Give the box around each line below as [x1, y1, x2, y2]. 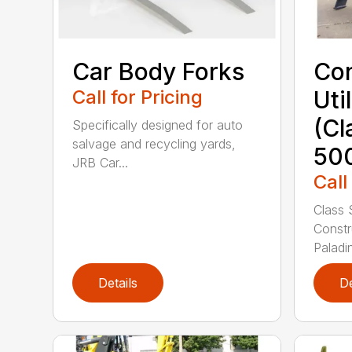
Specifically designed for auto [72, 117, 244, 134]
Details [98, 275, 138, 291]
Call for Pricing [72, 86, 203, 109]
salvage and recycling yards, [72, 136, 236, 152]
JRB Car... [72, 155, 129, 171]
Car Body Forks [72, 57, 245, 86]
